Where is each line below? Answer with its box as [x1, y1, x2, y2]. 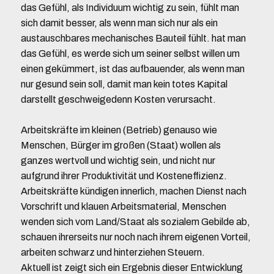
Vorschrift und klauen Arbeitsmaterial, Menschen [20, 201, 226, 212]
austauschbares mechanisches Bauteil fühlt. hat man [20, 33, 246, 43]
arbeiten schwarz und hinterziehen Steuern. [20, 247, 205, 257]
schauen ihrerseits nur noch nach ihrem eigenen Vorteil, [20, 232, 251, 242]
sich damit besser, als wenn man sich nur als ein [20, 18, 218, 28]
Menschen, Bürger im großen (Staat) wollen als [20, 140, 221, 150]
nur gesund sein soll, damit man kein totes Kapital [20, 79, 228, 89]
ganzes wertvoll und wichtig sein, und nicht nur [20, 155, 215, 166]
